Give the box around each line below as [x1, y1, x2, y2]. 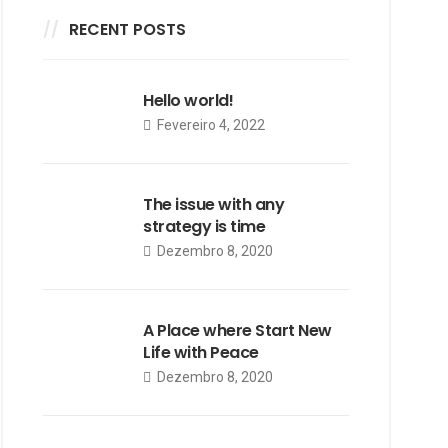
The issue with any [143, 193, 285, 216]
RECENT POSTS [69, 18, 186, 41]
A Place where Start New [143, 319, 332, 342]
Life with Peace [143, 341, 259, 364]
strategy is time [143, 215, 266, 238]
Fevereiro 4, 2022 [154, 117, 265, 133]
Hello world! [143, 89, 234, 112]
